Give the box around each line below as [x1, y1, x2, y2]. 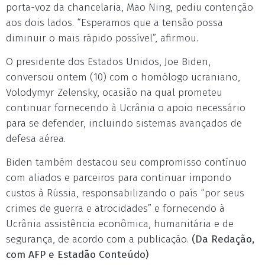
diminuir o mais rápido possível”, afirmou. [6, 32, 198, 44]
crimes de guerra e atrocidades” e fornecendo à [6, 202, 225, 215]
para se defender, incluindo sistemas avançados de [6, 117, 242, 130]
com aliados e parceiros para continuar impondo [6, 172, 231, 184]
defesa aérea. [6, 132, 66, 145]
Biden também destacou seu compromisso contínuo [6, 156, 247, 169]
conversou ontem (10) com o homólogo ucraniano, [6, 71, 240, 83]
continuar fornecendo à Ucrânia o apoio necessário [6, 102, 245, 114]
